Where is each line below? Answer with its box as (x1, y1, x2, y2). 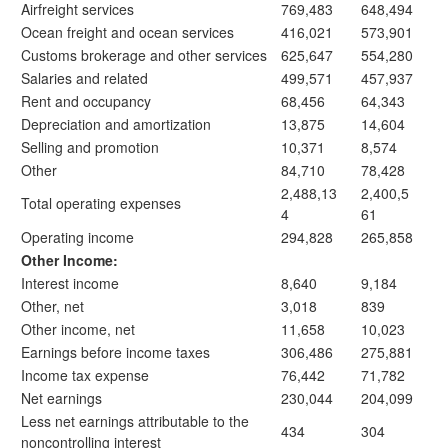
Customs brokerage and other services (21, 45, 267, 65)
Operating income (21, 227, 134, 247)
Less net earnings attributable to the (21, 411, 249, 431)
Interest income (21, 273, 119, 293)
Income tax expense (21, 365, 149, 385)
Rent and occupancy (21, 91, 151, 111)
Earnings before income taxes (21, 342, 210, 362)
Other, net (21, 296, 84, 316)
